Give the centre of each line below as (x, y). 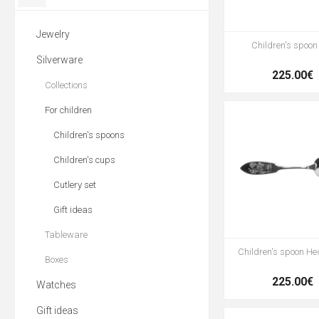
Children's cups (84, 160)
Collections (66, 85)
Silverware (59, 60)
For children (68, 110)
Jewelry (53, 34)
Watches (56, 285)
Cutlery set (75, 185)
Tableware (66, 235)
